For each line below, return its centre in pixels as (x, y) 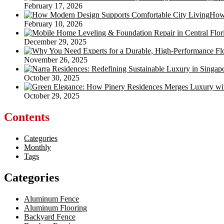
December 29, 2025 (55, 42)
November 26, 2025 (56, 60)
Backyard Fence (50, 216)
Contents (27, 117)
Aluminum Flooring (55, 207)
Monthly (37, 147)
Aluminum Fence (51, 198)
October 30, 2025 (52, 78)
